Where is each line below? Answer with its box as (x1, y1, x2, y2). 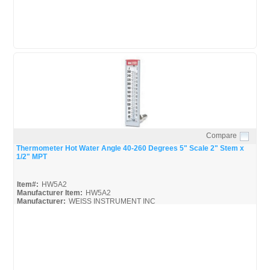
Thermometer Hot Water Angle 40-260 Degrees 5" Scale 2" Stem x (16, 143, 244, 152)
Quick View (116, 139, 154, 148)
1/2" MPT (16, 152, 47, 161)
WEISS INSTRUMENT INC (68, 196, 155, 206)
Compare (206, 131, 237, 140)
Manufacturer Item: (16, 188, 83, 197)
